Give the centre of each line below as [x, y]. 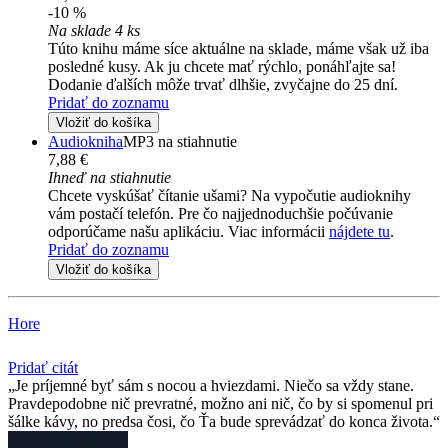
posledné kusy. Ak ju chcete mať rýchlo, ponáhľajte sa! [222, 67]
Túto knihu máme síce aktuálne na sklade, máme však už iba [238, 49]
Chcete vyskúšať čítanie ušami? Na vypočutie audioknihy [229, 196]
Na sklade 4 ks [94, 31]
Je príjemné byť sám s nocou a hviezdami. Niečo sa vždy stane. [214, 386]
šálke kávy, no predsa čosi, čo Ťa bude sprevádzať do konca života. [220, 422]
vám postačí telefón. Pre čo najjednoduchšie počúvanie [220, 214]
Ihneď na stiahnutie [109, 178]
